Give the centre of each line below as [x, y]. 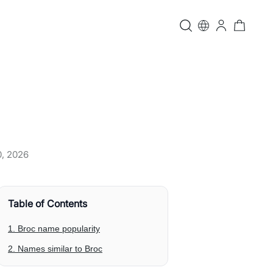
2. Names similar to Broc [55, 249]
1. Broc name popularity [54, 229]
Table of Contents [48, 204]
